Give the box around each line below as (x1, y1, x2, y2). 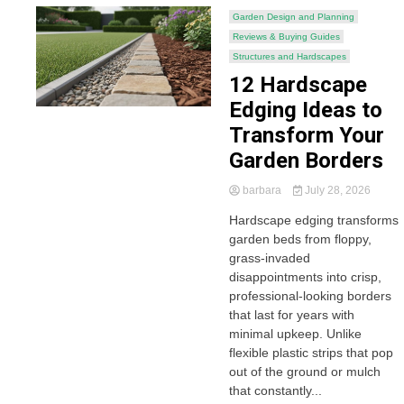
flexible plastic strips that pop (228, 345, 393, 360)
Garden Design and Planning (232, 12, 354, 22)
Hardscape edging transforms (228, 213, 399, 227)
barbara (239, 184, 284, 197)
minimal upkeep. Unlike (228, 326, 362, 341)
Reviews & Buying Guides (232, 32, 340, 41)
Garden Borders (228, 148, 383, 173)
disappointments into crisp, (228, 270, 381, 284)
